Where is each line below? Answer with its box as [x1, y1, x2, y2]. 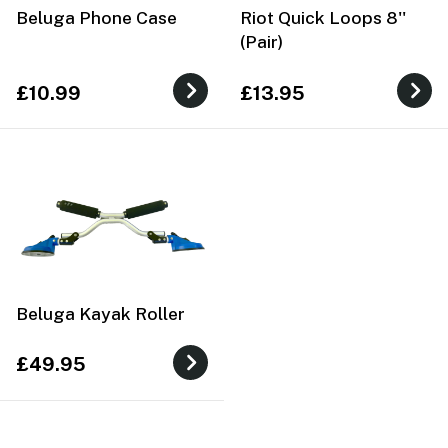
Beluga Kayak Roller [16, 302, 185, 324]
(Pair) [240, 30, 283, 52]
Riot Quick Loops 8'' [240, 6, 406, 28]
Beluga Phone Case [16, 6, 177, 28]
